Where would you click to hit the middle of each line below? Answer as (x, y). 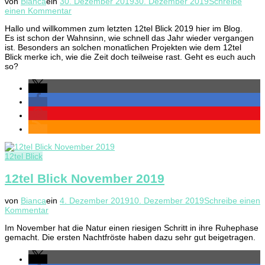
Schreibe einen (232, 201)
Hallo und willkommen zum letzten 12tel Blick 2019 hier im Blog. (124, 29)
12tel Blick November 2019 (85, 178)
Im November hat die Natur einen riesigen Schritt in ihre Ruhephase (132, 228)
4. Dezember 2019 (95, 201)
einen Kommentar (38, 11)
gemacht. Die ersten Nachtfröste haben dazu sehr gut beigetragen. (130, 237)
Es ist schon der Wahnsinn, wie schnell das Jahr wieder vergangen (129, 38)
